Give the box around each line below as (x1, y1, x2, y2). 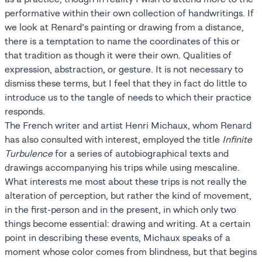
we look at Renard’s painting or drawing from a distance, (5, 20, 244, 33)
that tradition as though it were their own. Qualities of (5, 49, 232, 61)
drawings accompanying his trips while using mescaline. (5, 161, 240, 173)
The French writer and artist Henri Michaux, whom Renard (5, 119, 251, 131)
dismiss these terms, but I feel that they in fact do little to (5, 77, 247, 89)
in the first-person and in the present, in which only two (5, 203, 236, 215)
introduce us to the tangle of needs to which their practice (5, 91, 251, 103)
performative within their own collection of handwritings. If (5, 6, 254, 19)
